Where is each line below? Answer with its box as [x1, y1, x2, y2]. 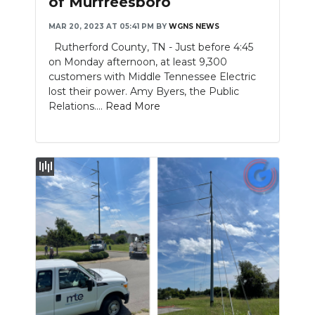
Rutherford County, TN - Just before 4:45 [49, 41, 253, 54]
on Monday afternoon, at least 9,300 [49, 56, 227, 69]
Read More [105, 100, 160, 113]
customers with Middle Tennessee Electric [49, 70, 256, 84]
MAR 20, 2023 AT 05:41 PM [49, 22, 154, 32]
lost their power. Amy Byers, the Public [49, 85, 239, 98]
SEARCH [17, 49, 65, 62]
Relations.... [49, 100, 105, 113]
